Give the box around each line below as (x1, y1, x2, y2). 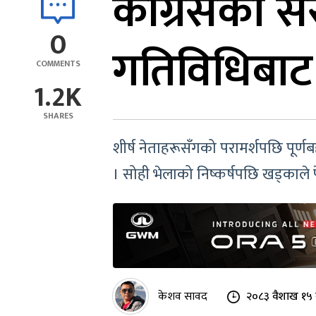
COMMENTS (35, 56, 80, 71)
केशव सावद (158, 286, 207, 306)
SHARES (42, 109, 73, 123)
